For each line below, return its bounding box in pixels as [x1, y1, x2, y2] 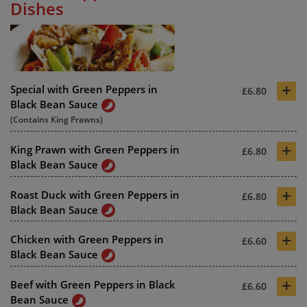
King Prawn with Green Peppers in [10, 142, 180, 156]
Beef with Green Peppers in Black [10, 278, 175, 292]
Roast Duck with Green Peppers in [10, 187, 180, 201]
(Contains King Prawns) [10, 113, 103, 125]
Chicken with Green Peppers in [10, 232, 164, 247]
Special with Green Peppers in [10, 82, 158, 96]
